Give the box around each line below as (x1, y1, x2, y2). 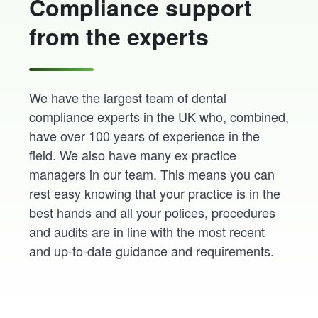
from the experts (28, 20, 209, 53)
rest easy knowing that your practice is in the (28, 184, 280, 203)
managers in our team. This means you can (28, 165, 275, 184)
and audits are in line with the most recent (28, 222, 265, 241)
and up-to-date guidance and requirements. (28, 241, 274, 261)
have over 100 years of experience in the (28, 126, 260, 146)
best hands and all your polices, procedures (28, 203, 275, 222)
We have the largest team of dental (28, 88, 226, 107)
